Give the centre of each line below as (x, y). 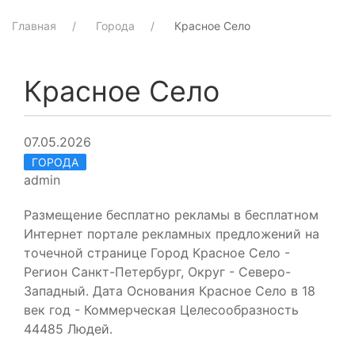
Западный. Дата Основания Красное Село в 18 (170, 290)
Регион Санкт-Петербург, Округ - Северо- (157, 271)
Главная (34, 26)
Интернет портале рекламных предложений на (172, 233)
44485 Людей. (68, 328)
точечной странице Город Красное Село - (157, 252)
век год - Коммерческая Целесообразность (161, 309)
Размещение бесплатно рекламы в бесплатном (171, 214)
